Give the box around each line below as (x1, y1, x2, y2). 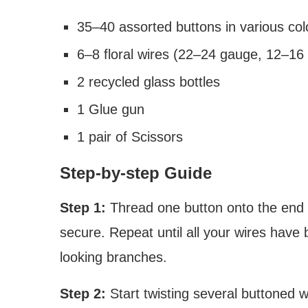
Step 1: (60, 200, 106, 216)
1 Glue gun (77, 102, 144, 118)
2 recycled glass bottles (77, 74, 220, 90)
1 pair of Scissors (77, 129, 183, 145)
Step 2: (60, 286, 106, 302)
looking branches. (60, 250, 167, 265)
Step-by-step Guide (60, 164, 212, 183)
